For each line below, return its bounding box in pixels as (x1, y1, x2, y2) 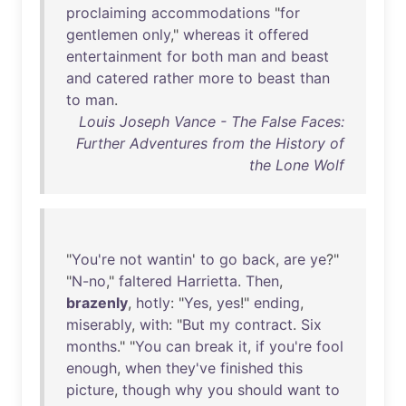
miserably (66, 315, 131, 333)
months (66, 337, 117, 355)
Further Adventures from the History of (76, 134, 344, 152)
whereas (183, 25, 240, 43)
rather (153, 69, 194, 87)
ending (254, 294, 300, 312)
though (122, 381, 170, 399)
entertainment (66, 47, 162, 65)
